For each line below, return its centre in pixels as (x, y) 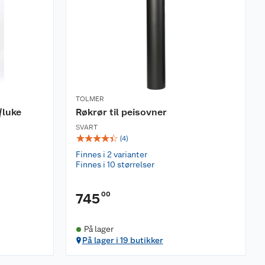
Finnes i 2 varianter (112, 154)
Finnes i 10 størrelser (115, 164)
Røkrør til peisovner (121, 112)
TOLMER (90, 99)
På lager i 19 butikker (122, 240)
